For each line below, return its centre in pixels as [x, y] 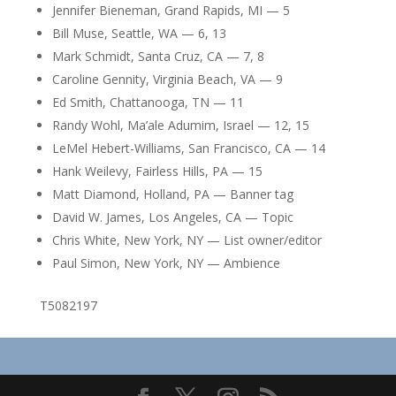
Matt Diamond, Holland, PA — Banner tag [172, 194]
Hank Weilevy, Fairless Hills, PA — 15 [157, 171]
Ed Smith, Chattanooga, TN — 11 [148, 102]
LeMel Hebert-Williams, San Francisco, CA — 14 [188, 148]
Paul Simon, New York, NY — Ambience [166, 263]
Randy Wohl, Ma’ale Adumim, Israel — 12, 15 [180, 125]
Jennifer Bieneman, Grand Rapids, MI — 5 [171, 10]
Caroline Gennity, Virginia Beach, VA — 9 [167, 79]
